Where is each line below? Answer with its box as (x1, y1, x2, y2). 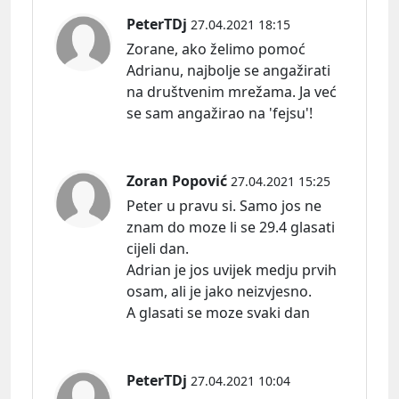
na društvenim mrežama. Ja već (126, 82, 337, 102)
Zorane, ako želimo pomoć (126, 39, 305, 60)
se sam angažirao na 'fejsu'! (126, 103, 313, 124)
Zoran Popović (126, 171, 227, 191)
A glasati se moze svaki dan (126, 303, 310, 323)
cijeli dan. (126, 239, 189, 259)
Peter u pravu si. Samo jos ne (126, 196, 322, 216)
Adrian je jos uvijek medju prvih (126, 260, 337, 281)
